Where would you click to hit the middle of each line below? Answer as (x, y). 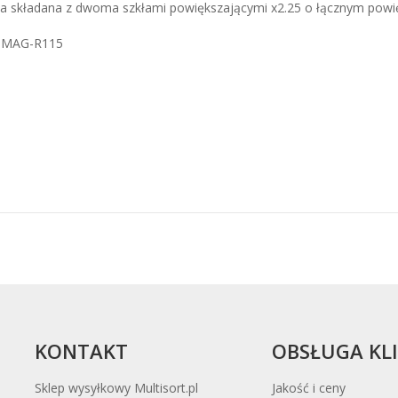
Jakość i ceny (308, 387)
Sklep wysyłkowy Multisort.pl (116, 387)
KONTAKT (81, 351)
